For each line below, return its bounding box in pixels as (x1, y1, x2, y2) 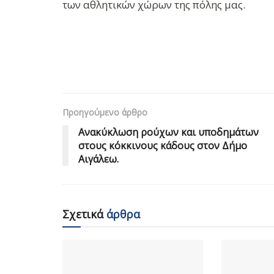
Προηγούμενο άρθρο (62, 106, 147, 118)
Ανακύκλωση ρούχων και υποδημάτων (78, 125, 259, 139)
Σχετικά (62, 206, 103, 221)
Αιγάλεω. (78, 152, 119, 166)
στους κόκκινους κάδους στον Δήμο (78, 138, 247, 152)
